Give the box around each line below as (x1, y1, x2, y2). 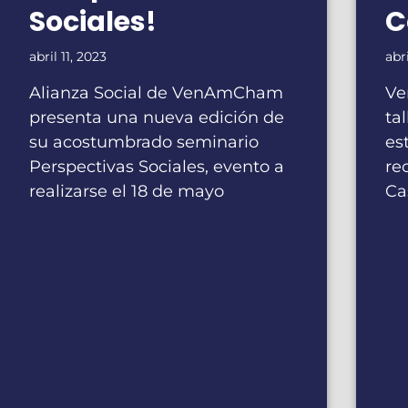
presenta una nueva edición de (29, 107, 284, 127)
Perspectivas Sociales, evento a (29, 157, 284, 177)
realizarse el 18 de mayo (29, 181, 224, 201)
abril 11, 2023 (29, 48, 107, 65)
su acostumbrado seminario (29, 132, 259, 152)
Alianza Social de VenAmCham (29, 83, 283, 103)
